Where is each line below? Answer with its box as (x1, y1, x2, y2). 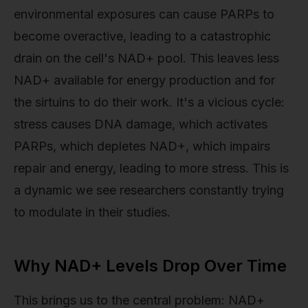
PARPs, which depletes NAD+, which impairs (14, 139, 270, 154)
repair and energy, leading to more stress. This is (14, 161, 289, 176)
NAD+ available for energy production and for (14, 73, 275, 88)
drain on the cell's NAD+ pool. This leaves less (14, 51, 279, 66)
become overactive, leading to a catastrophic (14, 29, 271, 44)
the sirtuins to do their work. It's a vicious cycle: (14, 95, 285, 110)
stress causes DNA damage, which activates (14, 117, 267, 132)
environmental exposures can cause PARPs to (14, 7, 274, 22)
